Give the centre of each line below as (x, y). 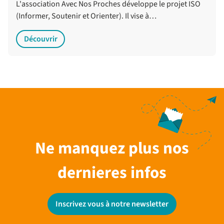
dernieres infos (112, 173)
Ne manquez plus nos (112, 148)
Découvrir (40, 39)
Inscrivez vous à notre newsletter (112, 204)
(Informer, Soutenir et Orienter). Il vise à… (86, 16)
